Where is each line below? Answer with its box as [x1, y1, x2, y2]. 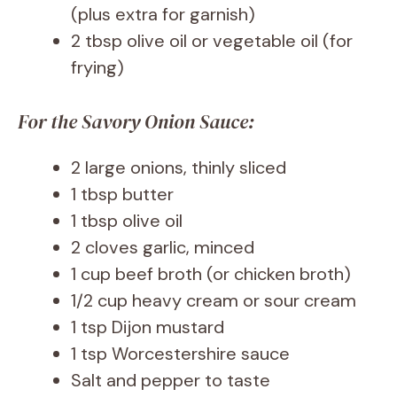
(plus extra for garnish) [71, 3, 255, 27]
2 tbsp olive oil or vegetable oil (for [71, 29, 353, 53]
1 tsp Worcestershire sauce [71, 342, 290, 366]
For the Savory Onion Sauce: [18, 108, 254, 136]
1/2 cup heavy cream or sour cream [71, 289, 356, 313]
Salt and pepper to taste [71, 369, 270, 393]
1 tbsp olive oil [71, 209, 183, 233]
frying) [71, 56, 124, 80]
